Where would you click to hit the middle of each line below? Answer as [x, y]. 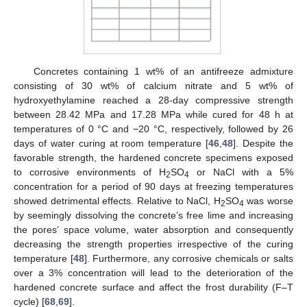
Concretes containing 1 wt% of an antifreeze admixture [163, 71]
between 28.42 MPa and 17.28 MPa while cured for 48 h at [153, 114]
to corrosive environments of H [90, 172]
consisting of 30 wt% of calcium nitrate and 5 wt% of [153, 85]
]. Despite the [263, 143]
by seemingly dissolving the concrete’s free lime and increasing [153, 215]
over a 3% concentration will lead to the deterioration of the [153, 272]
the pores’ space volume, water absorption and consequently [153, 229]
